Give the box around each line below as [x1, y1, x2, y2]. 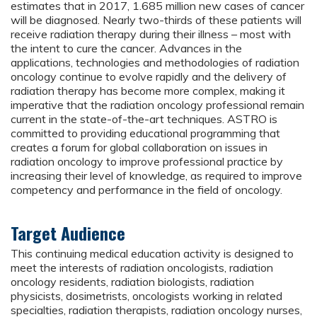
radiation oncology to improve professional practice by [11, 154, 283, 169]
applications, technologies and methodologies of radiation [11, 55, 299, 70]
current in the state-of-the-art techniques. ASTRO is [11, 112, 277, 127]
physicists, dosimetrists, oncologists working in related [11, 289, 282, 304]
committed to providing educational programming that [11, 126, 280, 141]
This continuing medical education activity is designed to [11, 246, 294, 261]
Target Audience [11, 220, 125, 246]
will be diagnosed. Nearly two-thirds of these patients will [11, 13, 301, 28]
